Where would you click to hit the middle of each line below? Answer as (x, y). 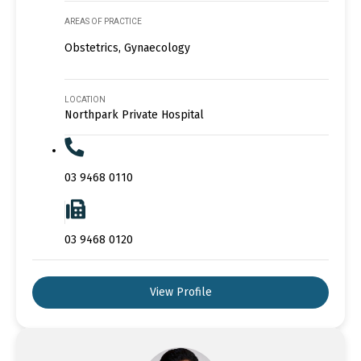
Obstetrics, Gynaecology (127, 48)
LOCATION (85, 100)
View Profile (180, 293)
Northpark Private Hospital (134, 115)
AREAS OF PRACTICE (103, 22)
